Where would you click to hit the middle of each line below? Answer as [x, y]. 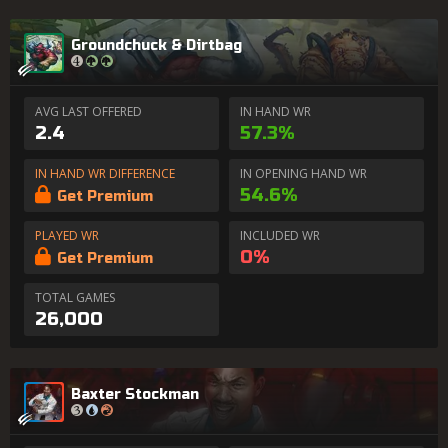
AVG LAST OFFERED [88, 111]
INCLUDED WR [280, 235]
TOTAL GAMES [75, 297]
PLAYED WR [67, 235]
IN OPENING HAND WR [303, 173]
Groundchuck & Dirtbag [156, 45]
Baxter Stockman [135, 394]
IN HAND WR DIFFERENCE [105, 173]
